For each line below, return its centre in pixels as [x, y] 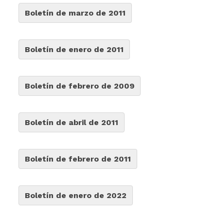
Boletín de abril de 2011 [72, 122]
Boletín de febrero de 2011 [78, 159]
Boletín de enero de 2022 [76, 195]
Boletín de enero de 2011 [74, 49]
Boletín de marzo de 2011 [75, 13]
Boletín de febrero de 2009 [80, 86]
